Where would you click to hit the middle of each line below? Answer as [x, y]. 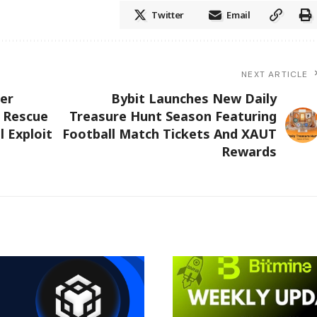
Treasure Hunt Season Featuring [173, 116]
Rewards [249, 151]
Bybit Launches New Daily [194, 98]
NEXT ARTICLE [275, 74]
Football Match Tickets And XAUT [169, 133]
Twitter [168, 15]
